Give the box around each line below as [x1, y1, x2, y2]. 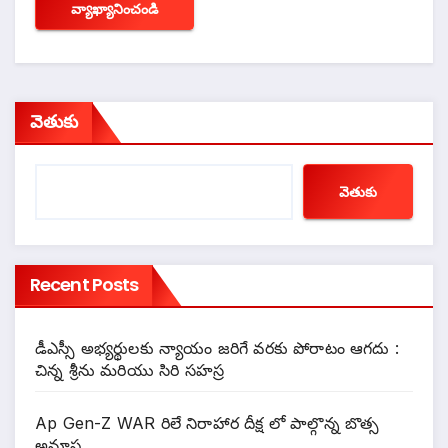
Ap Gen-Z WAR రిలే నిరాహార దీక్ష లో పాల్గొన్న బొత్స [35, 413, 380, 434]
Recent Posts [30, 272, 139, 298]
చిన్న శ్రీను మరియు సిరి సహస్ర [35, 360, 225, 381]
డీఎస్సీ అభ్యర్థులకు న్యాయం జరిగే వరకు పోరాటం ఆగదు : [35, 338, 400, 359]
